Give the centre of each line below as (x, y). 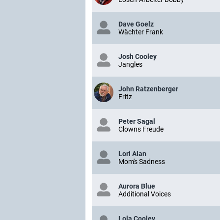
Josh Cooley (137, 56)
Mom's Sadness (142, 162)
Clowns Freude (141, 129)
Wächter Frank (141, 32)
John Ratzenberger (148, 89)
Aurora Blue (137, 186)
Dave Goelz (136, 24)
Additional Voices (145, 194)
